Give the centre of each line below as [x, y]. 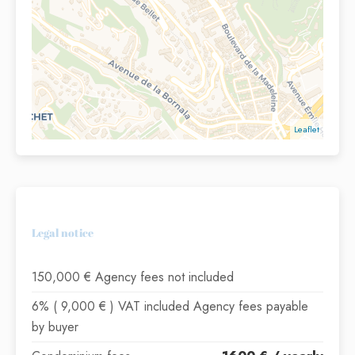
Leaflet [307, 130]
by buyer [55, 327]
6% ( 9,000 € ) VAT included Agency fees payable [170, 307]
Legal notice [63, 233]
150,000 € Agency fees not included [133, 277]
